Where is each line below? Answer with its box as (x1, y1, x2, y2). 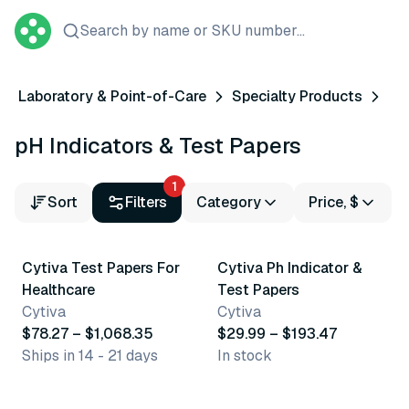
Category (196, 193, 261, 212)
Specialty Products (232, 87, 362, 106)
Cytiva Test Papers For (22, 258, 180, 278)
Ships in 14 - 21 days (22, 346, 158, 365)
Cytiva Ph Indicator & (217, 258, 362, 278)
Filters (125, 193, 167, 212)
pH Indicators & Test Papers (15, 131, 301, 160)
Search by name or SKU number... (80, 21, 305, 40)
